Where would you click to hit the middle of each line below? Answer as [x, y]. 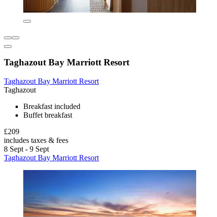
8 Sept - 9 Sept [26, 149]
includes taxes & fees [36, 140]
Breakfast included [52, 107]
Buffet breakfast [48, 115]
